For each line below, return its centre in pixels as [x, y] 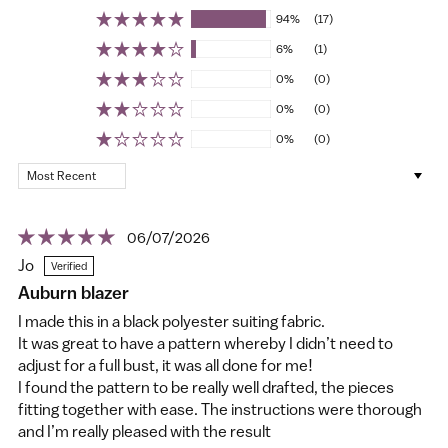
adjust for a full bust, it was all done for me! [165, 365]
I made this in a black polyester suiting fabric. [171, 321]
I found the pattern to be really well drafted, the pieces [206, 387]
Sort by [42, 173]
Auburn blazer [73, 293]
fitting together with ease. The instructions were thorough [220, 409]
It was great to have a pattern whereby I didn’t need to [205, 343]
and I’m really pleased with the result [144, 431]
